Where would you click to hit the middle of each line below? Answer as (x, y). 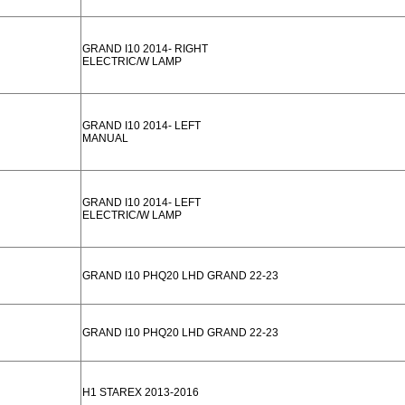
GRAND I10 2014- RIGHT (145, 49)
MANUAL (105, 138)
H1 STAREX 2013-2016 (141, 392)
